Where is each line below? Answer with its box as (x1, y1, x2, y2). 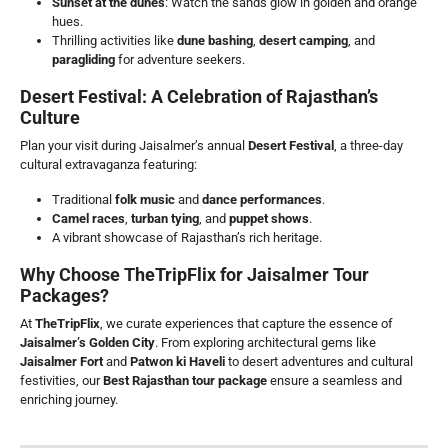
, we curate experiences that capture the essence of (100, 316, 393, 331)
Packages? (20, 285, 109, 306)
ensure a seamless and (270, 373, 402, 388)
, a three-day (334, 138, 403, 153)
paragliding (52, 52, 115, 67)
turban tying (131, 211, 199, 226)
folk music (115, 192, 175, 207)
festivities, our (20, 373, 103, 388)
